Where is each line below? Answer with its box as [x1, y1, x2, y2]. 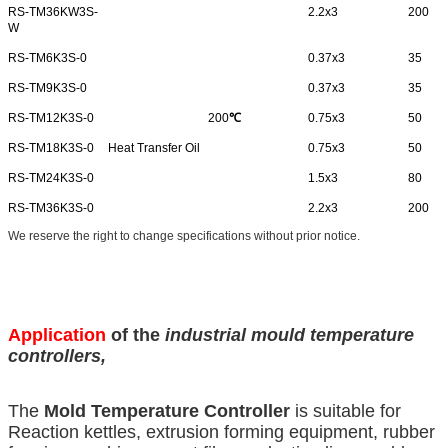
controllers [8, 346, 101, 367]
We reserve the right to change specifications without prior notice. [8, 229, 360, 244]
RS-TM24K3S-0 [8, 171, 94, 186]
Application [8, 325, 106, 346]
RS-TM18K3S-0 [8, 141, 94, 156]
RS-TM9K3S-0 [8, 81, 87, 96]
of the [106, 325, 165, 346]
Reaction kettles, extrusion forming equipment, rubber [8, 422, 435, 443]
